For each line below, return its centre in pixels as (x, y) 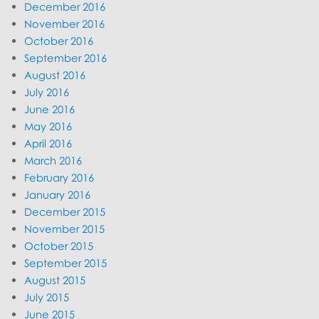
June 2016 (50, 109)
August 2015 (55, 280)
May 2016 (48, 126)
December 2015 (65, 212)
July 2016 (47, 92)
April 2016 (48, 143)
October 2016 (59, 41)
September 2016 (66, 58)
